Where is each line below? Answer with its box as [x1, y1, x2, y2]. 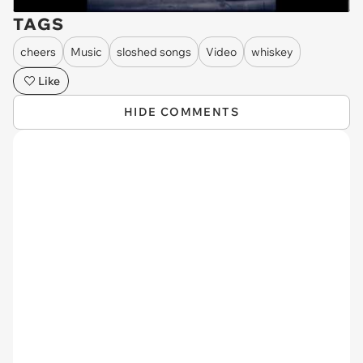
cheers [20, 44, 56, 59]
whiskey [251, 44, 293, 59]
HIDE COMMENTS [123, 105, 240, 119]
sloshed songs [117, 44, 191, 59]
